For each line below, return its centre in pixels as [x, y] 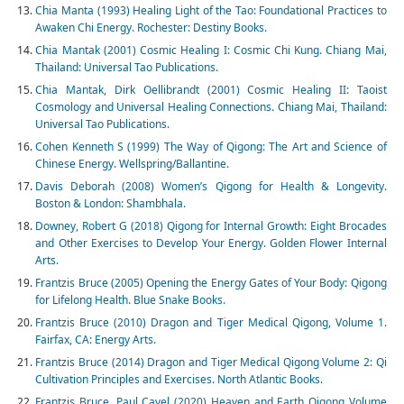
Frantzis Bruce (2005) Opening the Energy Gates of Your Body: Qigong [211, 283]
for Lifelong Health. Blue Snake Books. [131, 300]
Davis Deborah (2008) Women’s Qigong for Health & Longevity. [211, 187]
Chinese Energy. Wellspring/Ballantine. [133, 164]
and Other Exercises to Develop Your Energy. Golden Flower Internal [211, 243]
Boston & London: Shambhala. [111, 204]
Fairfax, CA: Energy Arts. [96, 340]
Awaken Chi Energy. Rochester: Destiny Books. [151, 28]
